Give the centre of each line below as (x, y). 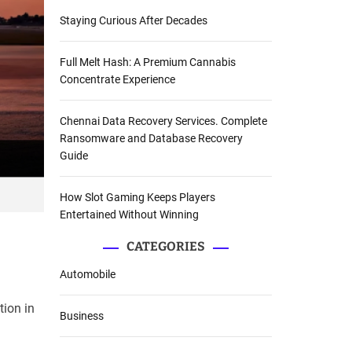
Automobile (88, 275)
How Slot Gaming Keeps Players (137, 198)
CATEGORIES (166, 247)
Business (82, 316)
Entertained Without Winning (129, 215)
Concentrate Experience (117, 80)
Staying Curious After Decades (134, 21)
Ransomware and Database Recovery (151, 139)
